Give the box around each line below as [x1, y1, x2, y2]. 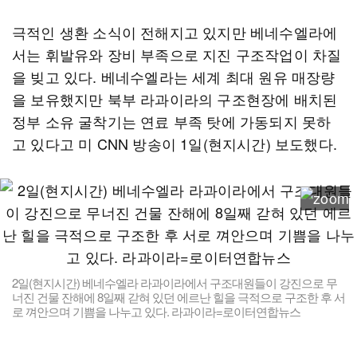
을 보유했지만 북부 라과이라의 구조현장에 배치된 [12, 88, 338, 109]
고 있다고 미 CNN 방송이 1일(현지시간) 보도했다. [12, 133, 342, 154]
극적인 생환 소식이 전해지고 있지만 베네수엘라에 [12, 22, 338, 42]
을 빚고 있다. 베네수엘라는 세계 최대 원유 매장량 [12, 66, 335, 87]
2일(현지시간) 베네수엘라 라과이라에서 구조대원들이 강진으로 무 [12, 274, 337, 291]
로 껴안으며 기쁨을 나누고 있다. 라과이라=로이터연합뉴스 [12, 303, 300, 320]
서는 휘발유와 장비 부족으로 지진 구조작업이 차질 [12, 44, 342, 65]
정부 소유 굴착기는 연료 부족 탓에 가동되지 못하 [12, 111, 331, 131]
